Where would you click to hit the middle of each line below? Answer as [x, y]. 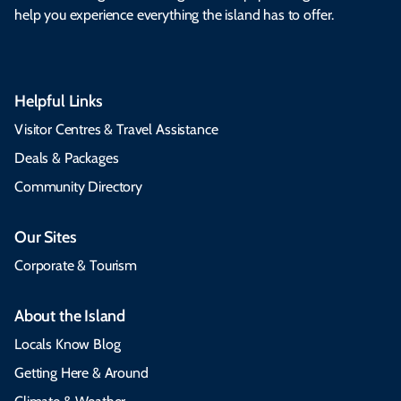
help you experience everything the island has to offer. [175, 14]
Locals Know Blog [68, 344]
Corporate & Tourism [76, 265]
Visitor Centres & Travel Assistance [116, 129]
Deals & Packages [67, 158]
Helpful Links [59, 101]
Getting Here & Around [81, 372]
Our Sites [46, 237]
